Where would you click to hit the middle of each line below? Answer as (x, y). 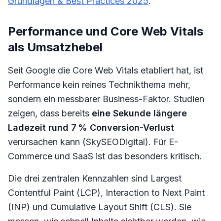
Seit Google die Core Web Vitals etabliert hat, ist (106, 70)
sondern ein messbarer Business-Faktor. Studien (106, 99)
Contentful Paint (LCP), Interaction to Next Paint (106, 193)
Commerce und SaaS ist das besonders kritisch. (105, 156)
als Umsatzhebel (55, 47)
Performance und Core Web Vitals (106, 31)
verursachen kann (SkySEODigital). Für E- (93, 142)
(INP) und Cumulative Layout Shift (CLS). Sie (100, 207)
